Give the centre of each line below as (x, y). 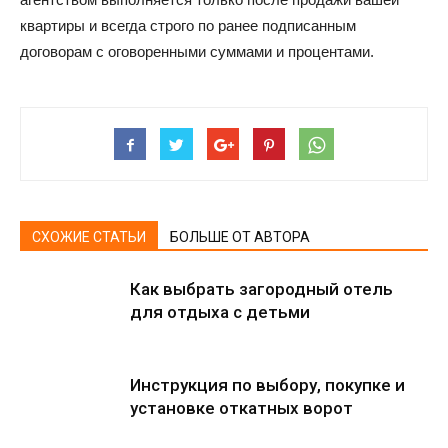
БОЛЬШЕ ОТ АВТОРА (240, 237)
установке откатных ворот (241, 408)
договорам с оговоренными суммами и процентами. (197, 51)
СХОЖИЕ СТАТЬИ (89, 237)
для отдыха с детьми (220, 312)
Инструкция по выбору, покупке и (267, 385)
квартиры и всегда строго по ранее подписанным (188, 25)
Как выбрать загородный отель (261, 289)
